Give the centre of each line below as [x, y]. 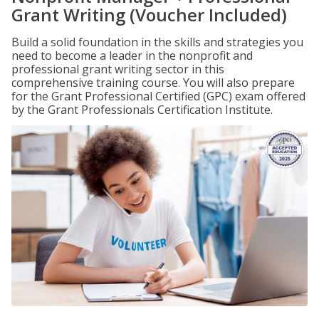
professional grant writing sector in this [118, 69]
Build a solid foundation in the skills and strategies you [157, 42]
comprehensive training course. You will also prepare [153, 83]
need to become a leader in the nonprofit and [132, 56]
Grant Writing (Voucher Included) [149, 15]
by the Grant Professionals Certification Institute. [142, 110]
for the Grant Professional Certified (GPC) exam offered [158, 96]
